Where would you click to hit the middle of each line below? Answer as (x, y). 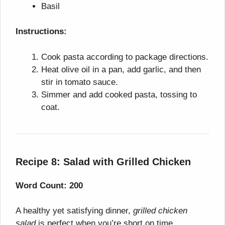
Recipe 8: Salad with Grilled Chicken (103, 161)
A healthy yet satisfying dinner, (74, 211)
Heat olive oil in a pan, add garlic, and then (121, 69)
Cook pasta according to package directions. (125, 57)
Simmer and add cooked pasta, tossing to (119, 94)
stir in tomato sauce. (80, 82)
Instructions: (41, 32)
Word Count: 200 (49, 185)
